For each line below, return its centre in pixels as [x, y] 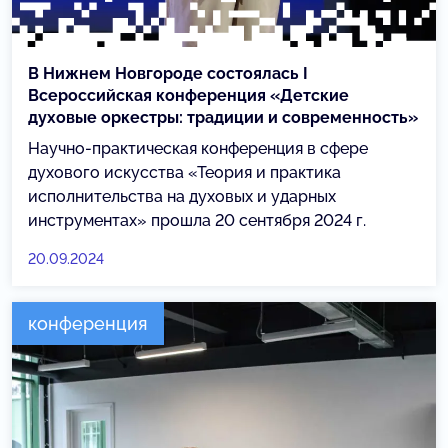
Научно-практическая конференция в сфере [198, 148]
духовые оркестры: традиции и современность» [223, 117]
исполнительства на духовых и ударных [182, 196]
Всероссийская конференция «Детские [188, 95]
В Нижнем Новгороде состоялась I [168, 73]
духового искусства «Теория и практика [184, 172]
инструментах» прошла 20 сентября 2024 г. [197, 220]
